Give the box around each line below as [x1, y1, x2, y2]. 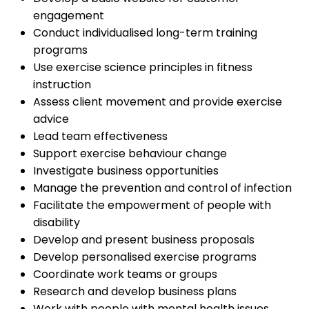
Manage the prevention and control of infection [33, 180, 292, 197]
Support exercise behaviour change [33, 146, 227, 162]
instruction [33, 77, 91, 93]
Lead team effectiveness [33, 128, 168, 145]
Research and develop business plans [33, 283, 237, 300]
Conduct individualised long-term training [33, 25, 257, 41]
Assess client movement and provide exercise [33, 94, 282, 110]
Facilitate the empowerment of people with [33, 197, 271, 214]
